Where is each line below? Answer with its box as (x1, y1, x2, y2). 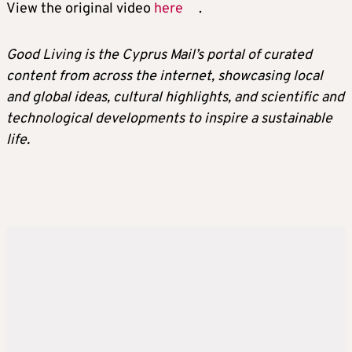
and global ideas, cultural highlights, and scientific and (6, 89, 344, 107)
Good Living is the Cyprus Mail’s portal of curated (6, 46, 312, 64)
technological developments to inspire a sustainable (6, 110, 332, 128)
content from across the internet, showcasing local (6, 68, 323, 86)
